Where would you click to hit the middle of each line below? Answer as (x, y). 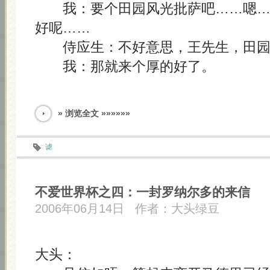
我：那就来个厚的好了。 (125, 66)
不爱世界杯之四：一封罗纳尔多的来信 (143, 192)
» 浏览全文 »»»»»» (94, 113)
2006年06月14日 (80, 209)
